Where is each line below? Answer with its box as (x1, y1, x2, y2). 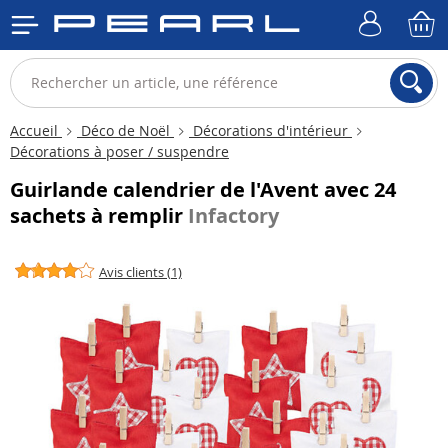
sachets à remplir (10, 202, 188, 229)
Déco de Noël (77, 121, 174, 140)
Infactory (188, 202, 279, 229)
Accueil (10, 121, 62, 140)
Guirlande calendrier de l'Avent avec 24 (10, 176, 396, 203)
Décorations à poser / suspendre (10, 142, 229, 161)
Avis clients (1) (98, 263, 182, 281)
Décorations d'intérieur (189, 121, 352, 140)
